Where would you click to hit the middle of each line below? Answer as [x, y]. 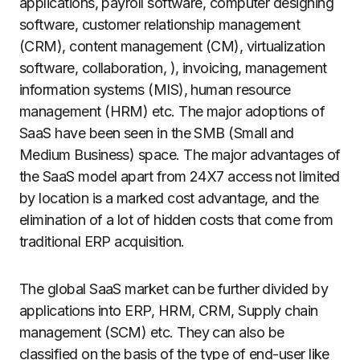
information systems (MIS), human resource [155, 90]
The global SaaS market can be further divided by [174, 289]
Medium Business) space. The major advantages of [180, 155]
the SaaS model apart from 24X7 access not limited [180, 176]
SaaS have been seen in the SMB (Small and [157, 133]
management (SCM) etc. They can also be [152, 332]
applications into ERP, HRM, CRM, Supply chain [169, 311]
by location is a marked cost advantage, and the [169, 198]
